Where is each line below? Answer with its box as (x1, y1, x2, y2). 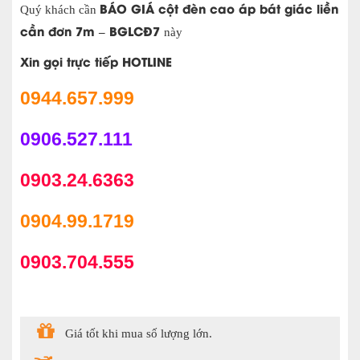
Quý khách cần (20, 3, 100, 17)
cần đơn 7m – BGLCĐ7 (20, 22, 164, 40)
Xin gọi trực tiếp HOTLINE (20, 52, 172, 71)
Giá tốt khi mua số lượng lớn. (65, 327, 212, 341)
